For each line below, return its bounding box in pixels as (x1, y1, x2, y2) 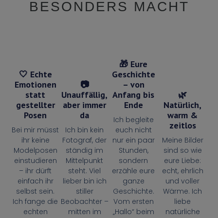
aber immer (63, 99, 107, 111)
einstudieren (14, 156, 57, 166)
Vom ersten (113, 197, 154, 207)
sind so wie (163, 145, 202, 156)
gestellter (16, 99, 55, 111)
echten (23, 207, 48, 217)
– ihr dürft (19, 166, 52, 176)
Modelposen (13, 145, 57, 156)
